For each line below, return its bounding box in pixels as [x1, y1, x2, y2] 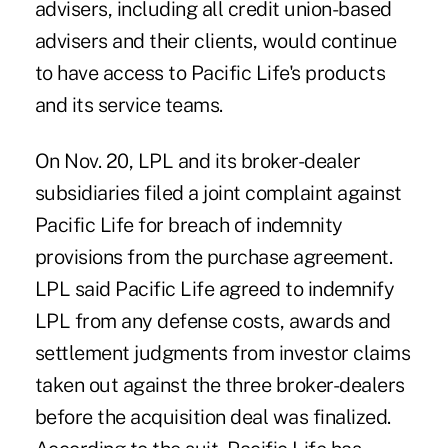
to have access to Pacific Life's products [34, 60, 386, 85]
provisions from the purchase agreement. [34, 244, 393, 269]
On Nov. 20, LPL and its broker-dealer [34, 148, 361, 173]
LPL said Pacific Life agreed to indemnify [34, 276, 395, 301]
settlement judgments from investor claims [34, 340, 411, 365]
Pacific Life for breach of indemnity [34, 212, 343, 237]
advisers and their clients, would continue [34, 28, 397, 53]
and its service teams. [34, 92, 223, 117]
